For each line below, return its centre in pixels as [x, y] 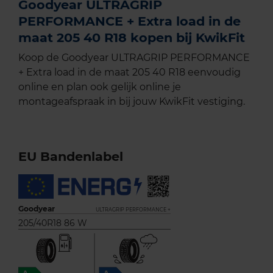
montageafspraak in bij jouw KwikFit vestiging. [132, 102]
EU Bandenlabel [71, 157]
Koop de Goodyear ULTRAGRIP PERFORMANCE [134, 58]
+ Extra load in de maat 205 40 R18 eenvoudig [129, 73]
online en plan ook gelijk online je [100, 87]
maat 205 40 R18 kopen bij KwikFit [132, 38]
